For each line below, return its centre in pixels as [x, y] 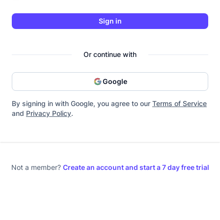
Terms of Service [179, 103]
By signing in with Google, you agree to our [82, 103]
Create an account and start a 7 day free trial [136, 167]
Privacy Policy [49, 113]
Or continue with [110, 54]
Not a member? [37, 167]
